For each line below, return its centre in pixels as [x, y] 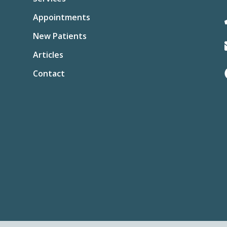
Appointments [61, 17]
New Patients [60, 36]
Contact [49, 74]
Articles [48, 55]
